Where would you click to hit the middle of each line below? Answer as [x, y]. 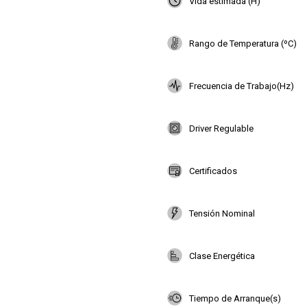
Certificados [213, 171]
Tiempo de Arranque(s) [235, 298]
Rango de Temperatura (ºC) [243, 43]
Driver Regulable [221, 128]
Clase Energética [222, 256]
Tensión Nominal [222, 213]
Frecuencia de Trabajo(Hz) [242, 86]
